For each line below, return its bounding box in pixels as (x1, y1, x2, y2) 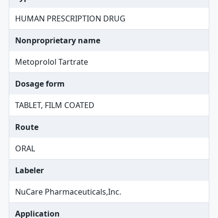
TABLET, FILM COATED (15, 100, 94, 110)
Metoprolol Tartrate (15, 56, 88, 67)
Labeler (15, 165, 44, 176)
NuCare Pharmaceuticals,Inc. (15, 186, 121, 197)
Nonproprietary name (15, 35, 100, 46)
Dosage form (15, 78, 65, 89)
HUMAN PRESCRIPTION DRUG (15, 13, 126, 24)
